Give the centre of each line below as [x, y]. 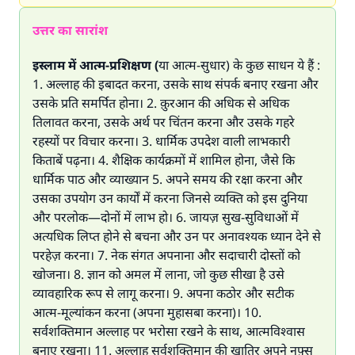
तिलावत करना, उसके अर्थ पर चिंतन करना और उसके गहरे [164, 122]
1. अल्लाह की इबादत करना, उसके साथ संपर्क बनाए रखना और [176, 84]
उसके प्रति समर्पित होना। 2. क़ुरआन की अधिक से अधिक [161, 103]
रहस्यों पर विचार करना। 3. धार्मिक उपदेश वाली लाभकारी [161, 141]
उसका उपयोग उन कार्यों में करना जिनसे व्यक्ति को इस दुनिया [170, 198]
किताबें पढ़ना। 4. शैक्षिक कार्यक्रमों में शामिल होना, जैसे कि [164, 160]
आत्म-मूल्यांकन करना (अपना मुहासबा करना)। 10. [147, 312]
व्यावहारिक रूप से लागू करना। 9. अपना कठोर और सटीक [163, 293]
